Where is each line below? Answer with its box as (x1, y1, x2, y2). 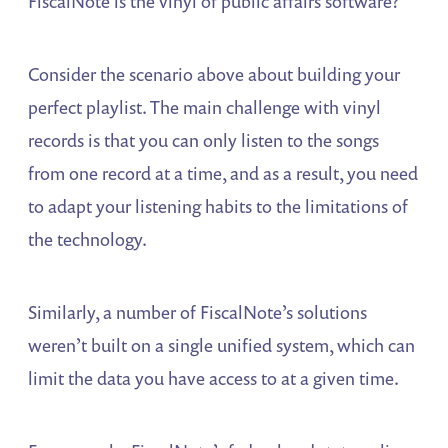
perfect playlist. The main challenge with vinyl (28, 94, 382, 119)
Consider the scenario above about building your (28, 61, 401, 86)
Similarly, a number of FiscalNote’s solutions (28, 299, 368, 324)
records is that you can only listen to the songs (28, 127, 380, 152)
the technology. (28, 226, 148, 251)
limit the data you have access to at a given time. (28, 365, 400, 390)
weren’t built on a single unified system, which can (28, 332, 416, 357)
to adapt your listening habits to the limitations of (28, 193, 409, 218)
